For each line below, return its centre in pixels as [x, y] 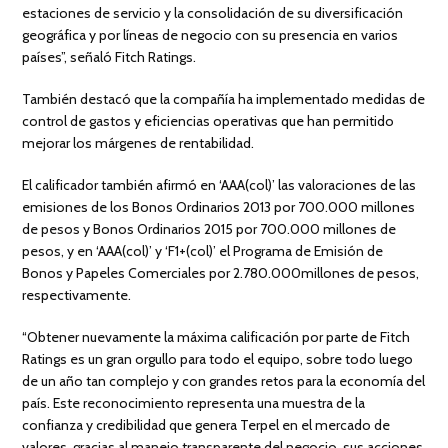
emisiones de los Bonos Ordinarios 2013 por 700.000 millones [219, 207]
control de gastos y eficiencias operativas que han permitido [208, 121]
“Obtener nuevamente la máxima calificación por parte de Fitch [216, 337]
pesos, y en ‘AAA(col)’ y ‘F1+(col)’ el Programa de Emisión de [203, 251]
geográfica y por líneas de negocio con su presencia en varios [210, 35]
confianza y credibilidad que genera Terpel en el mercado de [206, 425]
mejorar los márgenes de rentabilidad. [138, 143]
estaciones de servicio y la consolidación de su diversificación [213, 13]
